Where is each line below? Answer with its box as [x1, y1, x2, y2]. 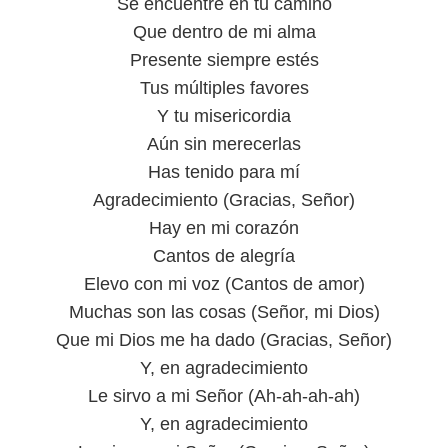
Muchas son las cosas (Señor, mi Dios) [68, 302, 380, 322]
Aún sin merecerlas [147, 134, 301, 154]
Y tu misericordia [157, 106, 291, 126]
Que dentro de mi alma [132, 22, 316, 42]
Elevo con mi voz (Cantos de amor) [83, 274, 365, 294]
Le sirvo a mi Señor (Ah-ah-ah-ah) [88, 386, 360, 406]
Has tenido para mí [148, 162, 300, 182]
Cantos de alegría [153, 246, 295, 266]
